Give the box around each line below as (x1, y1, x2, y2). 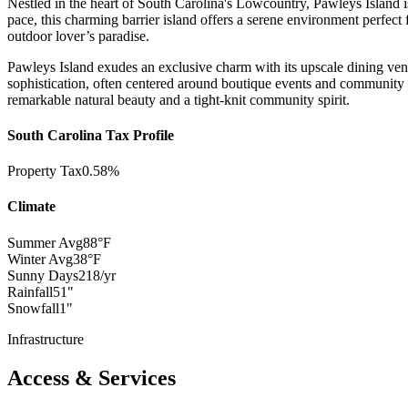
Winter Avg (7, 250, 73, 267)
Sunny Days (7, 267, 78, 283)
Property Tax (7, 163, 82, 179)
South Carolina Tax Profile (7, 127, 174, 143)
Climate (7, 199, 56, 215)
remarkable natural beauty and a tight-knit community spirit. (7, 91, 350, 107)
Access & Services (7, 365, 176, 390)
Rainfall (7, 283, 53, 300)
